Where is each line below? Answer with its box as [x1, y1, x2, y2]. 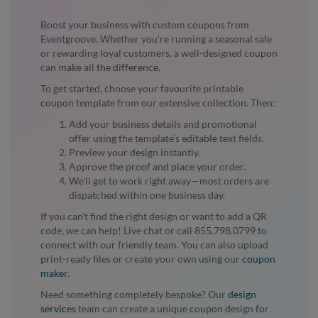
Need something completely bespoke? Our [40, 287, 228, 300]
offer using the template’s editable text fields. [69, 131, 264, 144]
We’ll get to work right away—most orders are [69, 174, 269, 187]
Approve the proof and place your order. [69, 160, 246, 172]
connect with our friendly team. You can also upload [40, 238, 268, 251]
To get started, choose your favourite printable [40, 82, 243, 94]
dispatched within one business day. [69, 188, 225, 201]
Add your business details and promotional [69, 117, 257, 130]
